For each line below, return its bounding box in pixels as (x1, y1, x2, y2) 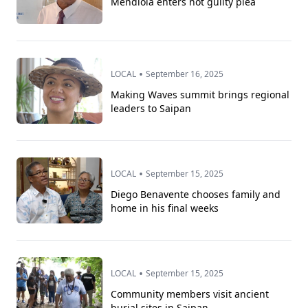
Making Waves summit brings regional (111, 88, 290, 102)
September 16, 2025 (146, 68, 224, 80)
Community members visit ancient (111, 287, 269, 301)
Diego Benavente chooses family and (111, 188, 281, 201)
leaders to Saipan (111, 102, 192, 115)
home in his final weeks (111, 201, 219, 215)
